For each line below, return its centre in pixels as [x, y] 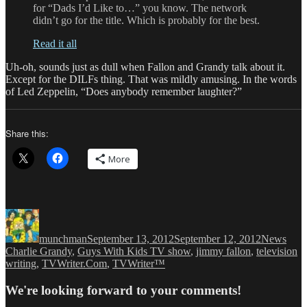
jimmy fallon [223, 251]
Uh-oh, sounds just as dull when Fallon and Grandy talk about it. [145, 66]
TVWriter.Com [74, 263]
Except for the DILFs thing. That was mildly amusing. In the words [151, 79]
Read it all [55, 43]
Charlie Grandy [39, 251]
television [277, 251]
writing [21, 263]
